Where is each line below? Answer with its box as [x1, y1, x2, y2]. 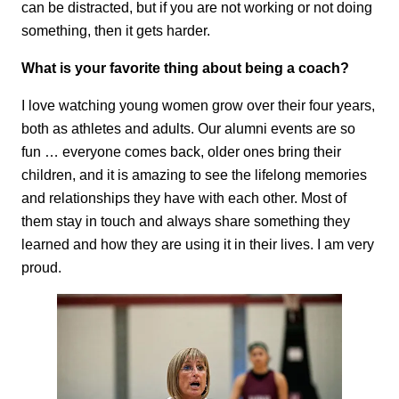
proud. [21, 259, 61, 276]
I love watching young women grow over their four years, [21, 97, 375, 114]
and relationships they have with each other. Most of [21, 190, 346, 207]
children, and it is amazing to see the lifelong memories [21, 167, 367, 183]
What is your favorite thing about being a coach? [21, 60, 349, 77]
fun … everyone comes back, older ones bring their [21, 143, 341, 160]
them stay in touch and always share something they [21, 213, 350, 230]
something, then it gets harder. [21, 21, 210, 38]
